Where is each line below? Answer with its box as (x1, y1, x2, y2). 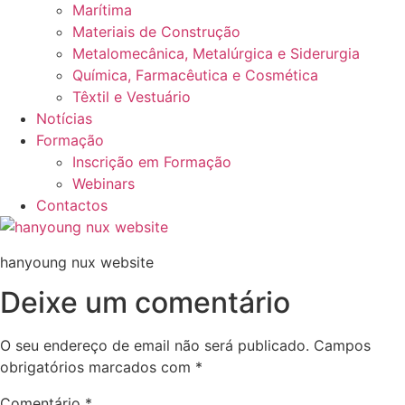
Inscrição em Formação (72, 153, 231, 172)
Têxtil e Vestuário (72, 88, 191, 107)
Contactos (36, 196, 108, 215)
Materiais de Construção (72, 23, 240, 42)
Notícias (36, 109, 92, 128)
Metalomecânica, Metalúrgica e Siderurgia (72, 44, 360, 63)
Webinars (72, 174, 135, 193)
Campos (314, 336, 371, 355)
